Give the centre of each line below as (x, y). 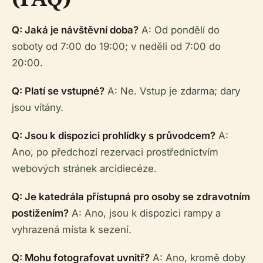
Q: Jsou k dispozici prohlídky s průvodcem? (114, 136)
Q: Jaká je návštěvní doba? (75, 30)
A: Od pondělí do (179, 30)
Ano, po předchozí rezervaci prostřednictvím (115, 152)
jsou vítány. (38, 108)
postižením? (40, 213)
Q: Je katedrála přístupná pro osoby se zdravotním (131, 197)
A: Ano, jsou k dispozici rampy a (145, 213)
